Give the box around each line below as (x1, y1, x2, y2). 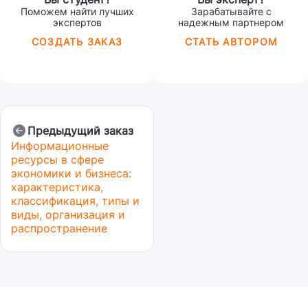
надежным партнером (178, 16, 284, 28)
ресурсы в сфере (11, 153, 104, 166)
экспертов (52, 16, 102, 28)
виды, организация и (11, 208, 125, 221)
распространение (11, 221, 107, 235)
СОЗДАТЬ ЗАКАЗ (31, 36, 123, 47)
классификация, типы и (11, 194, 140, 208)
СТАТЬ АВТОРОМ (184, 36, 278, 47)
